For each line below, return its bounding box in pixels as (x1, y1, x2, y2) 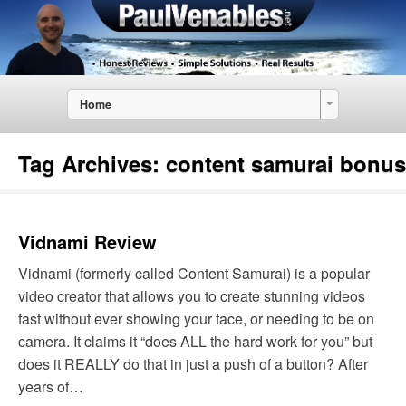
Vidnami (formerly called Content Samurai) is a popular (18, 263, 370, 285)
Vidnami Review (18, 228, 157, 256)
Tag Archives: (18, 148, 166, 179)
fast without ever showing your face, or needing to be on (18, 308, 374, 330)
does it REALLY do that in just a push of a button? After (18, 353, 368, 375)
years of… (18, 376, 83, 398)
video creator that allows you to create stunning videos (18, 285, 365, 307)
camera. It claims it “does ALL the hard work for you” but (18, 331, 372, 353)
